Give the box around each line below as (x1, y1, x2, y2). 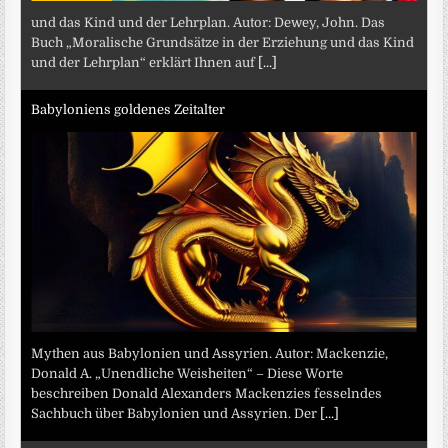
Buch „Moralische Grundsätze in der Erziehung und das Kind (31, 35, 415, 51)
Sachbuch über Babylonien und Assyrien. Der (31, 406, 321, 422)
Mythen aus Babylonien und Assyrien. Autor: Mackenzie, (31, 346, 389, 362)
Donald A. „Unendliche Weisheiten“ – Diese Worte (31, 366, 344, 382)
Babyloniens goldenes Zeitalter (31, 101, 226, 117)
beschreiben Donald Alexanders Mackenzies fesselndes (31, 386, 383, 402)
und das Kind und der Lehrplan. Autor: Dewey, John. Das (31, 15, 386, 31)
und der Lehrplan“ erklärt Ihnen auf (31, 55, 259, 71)
